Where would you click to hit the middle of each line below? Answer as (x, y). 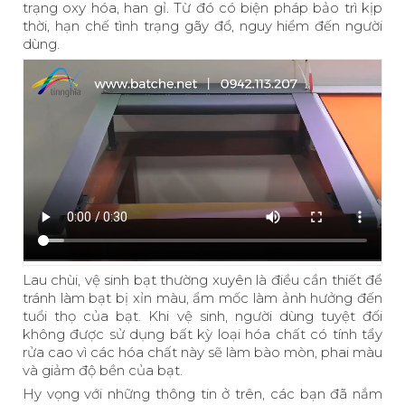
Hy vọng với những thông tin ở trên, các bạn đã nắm (202, 394)
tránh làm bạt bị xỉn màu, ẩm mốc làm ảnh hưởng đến (202, 298)
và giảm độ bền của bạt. (103, 371)
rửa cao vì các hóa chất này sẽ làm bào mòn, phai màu (202, 353)
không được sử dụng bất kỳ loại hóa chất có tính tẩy (202, 334)
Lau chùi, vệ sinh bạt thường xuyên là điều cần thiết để (202, 280)
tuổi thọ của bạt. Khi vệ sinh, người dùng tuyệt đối (202, 316)
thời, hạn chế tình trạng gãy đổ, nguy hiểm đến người (202, 25)
